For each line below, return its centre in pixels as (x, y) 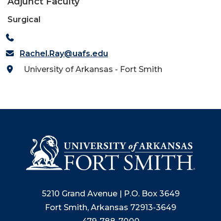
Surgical (24, 19)
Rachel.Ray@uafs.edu (64, 53)
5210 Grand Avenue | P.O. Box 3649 (110, 193)
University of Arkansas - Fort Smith (91, 69)
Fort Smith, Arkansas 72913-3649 (110, 207)
